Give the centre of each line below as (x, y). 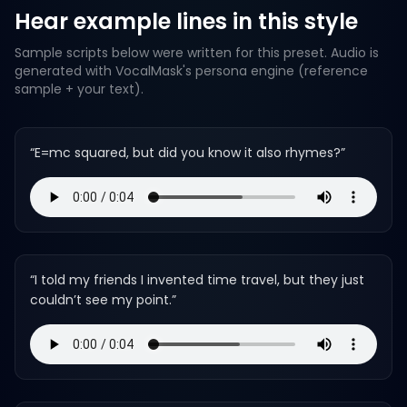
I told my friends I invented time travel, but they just (199, 280)
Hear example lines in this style (186, 21)
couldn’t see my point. (101, 300)
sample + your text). (79, 89)
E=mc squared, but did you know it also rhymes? (188, 153)
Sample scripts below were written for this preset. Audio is (197, 53)
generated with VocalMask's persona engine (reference (191, 71)
